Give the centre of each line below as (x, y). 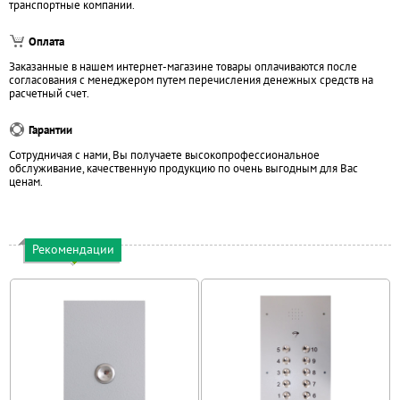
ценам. (26, 182)
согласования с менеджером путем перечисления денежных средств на (191, 80)
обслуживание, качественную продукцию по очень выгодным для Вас (183, 168)
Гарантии (50, 130)
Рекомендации (73, 249)
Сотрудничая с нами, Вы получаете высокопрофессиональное (164, 155)
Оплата (46, 42)
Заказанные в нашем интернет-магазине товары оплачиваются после (183, 67)
